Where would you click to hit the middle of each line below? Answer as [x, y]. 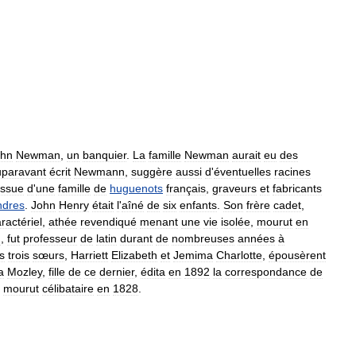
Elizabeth [134, 255]
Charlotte [239, 255]
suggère [152, 171]
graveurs [234, 188]
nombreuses [203, 238]
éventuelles [242, 171]
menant [159, 221]
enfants [198, 205]
